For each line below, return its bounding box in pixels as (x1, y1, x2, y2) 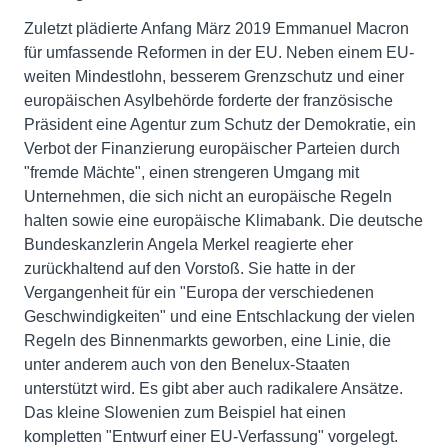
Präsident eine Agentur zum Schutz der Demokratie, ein (24, 116, 416, 134)
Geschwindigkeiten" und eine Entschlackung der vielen (24, 308, 415, 326)
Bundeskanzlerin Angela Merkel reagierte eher (24, 236, 353, 254)
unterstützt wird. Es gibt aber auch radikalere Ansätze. (24, 380, 403, 398)
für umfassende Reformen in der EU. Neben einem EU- (24, 44, 414, 62)
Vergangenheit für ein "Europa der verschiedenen (24, 284, 374, 302)
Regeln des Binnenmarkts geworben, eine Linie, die (24, 332, 391, 350)
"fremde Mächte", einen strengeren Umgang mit (24, 164, 359, 182)
